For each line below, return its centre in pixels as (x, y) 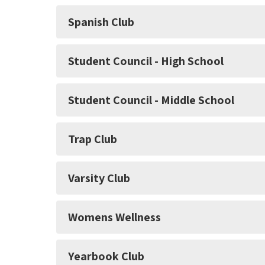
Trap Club (93, 139)
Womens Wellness (114, 217)
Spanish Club (101, 22)
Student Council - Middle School (151, 100)
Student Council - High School (146, 61)
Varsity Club (99, 178)
